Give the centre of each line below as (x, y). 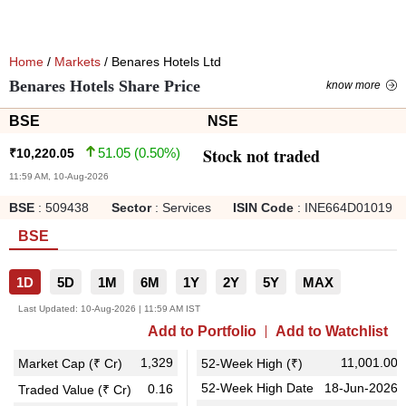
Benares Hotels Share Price (105, 86)
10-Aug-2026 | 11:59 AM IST (140, 309)
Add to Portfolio (202, 331)
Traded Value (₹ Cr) (75, 390)
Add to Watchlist (332, 331)
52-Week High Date (257, 388)
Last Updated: (48, 309)
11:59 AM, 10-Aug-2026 (59, 176)
